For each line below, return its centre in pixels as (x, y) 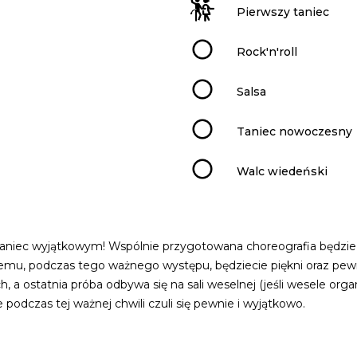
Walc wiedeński (282, 171)
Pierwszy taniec (283, 12)
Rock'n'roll (267, 51)
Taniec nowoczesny (294, 131)
